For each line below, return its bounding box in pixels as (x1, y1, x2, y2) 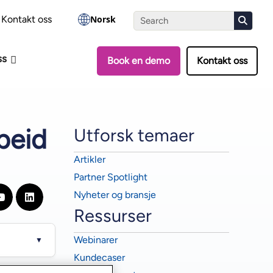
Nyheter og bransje (74, 189, 156, 200)
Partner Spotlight (74, 171, 147, 183)
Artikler (74, 154, 105, 165)
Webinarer (74, 234, 118, 246)
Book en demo (107, 55, 170, 66)
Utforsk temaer (74, 124, 194, 146)
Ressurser (74, 205, 152, 226)
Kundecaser (74, 252, 125, 263)
